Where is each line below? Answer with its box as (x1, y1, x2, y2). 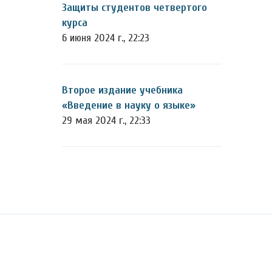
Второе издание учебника (62, 84, 183, 97)
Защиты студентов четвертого (62, 1, 207, 14)
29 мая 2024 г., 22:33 (62, 114, 151, 127)
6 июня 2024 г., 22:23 (62, 32, 149, 44)
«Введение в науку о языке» (62, 99, 195, 112)
